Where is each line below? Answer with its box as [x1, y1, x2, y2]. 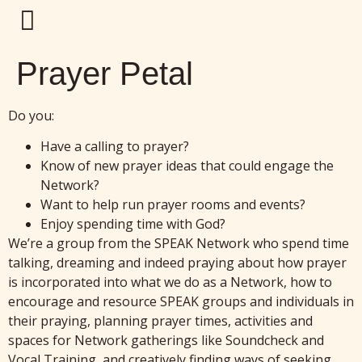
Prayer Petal [16, 56, 193, 91]
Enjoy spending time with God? [40, 215, 225, 234]
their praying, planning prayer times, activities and [8, 312, 313, 330]
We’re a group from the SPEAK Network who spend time [8, 234, 349, 253]
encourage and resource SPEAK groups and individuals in [8, 293, 354, 311]
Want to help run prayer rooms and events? [40, 196, 305, 214]
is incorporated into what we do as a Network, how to [8, 273, 332, 292]
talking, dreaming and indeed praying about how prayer [8, 254, 347, 272]
